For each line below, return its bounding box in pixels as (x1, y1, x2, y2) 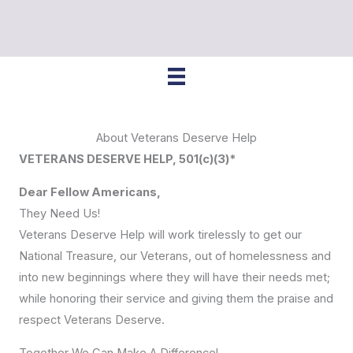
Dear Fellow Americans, (19, 184, 161, 199)
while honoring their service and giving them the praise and (19, 291, 333, 306)
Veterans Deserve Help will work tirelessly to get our (19, 227, 302, 242)
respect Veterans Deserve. (19, 312, 165, 327)
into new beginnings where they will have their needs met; (19, 269, 330, 284)
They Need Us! (19, 206, 100, 221)
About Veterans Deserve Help (96, 131, 257, 146)
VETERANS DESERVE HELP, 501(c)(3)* (19, 152, 236, 167)
